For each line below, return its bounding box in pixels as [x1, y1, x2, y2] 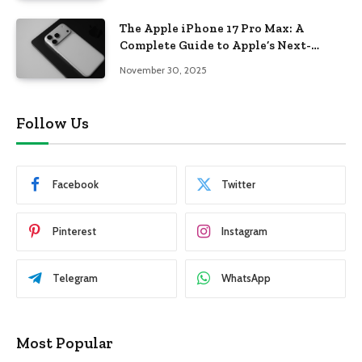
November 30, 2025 [120, 64, 207, 77]
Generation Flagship [120, 55, 241, 70]
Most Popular [16, 333, 113, 352]
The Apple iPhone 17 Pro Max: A [120, 21, 304, 36]
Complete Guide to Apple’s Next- [120, 38, 311, 53]
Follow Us [16, 113, 89, 133]
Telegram [53, 271, 98, 285]
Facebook [53, 178, 99, 192]
